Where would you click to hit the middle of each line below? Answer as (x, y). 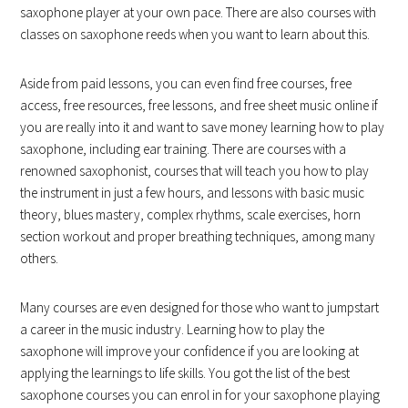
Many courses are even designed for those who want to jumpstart (200, 307)
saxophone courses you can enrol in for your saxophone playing (200, 395)
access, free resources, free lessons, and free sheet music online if (199, 105)
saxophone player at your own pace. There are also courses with (199, 12)
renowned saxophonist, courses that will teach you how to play (195, 171)
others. (40, 258)
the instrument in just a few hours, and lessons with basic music (193, 193)
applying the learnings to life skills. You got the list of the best (185, 373)
